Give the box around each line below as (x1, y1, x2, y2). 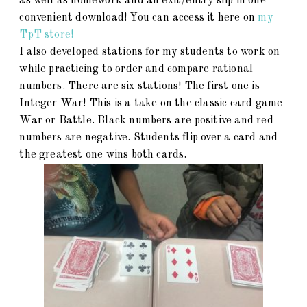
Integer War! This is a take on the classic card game (19, 98, 283, 110)
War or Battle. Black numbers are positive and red (19, 115, 273, 127)
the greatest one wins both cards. (19, 149, 190, 161)
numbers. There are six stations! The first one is (19, 81, 260, 93)
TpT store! (19, 29, 77, 41)
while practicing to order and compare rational (19, 64, 254, 75)
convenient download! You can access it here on (19, 12, 258, 24)
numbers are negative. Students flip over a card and (19, 132, 278, 144)
